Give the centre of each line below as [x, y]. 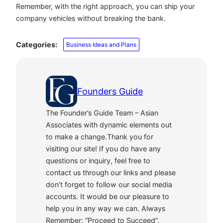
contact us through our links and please [111, 173]
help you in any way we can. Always [106, 209]
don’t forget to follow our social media [109, 185]
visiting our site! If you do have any [103, 149]
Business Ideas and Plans [102, 44]
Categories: [37, 44]
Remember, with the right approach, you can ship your [105, 6]
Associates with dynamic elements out [109, 125]
